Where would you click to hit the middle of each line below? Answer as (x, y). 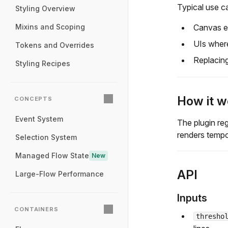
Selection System (46, 137)
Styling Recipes (43, 63)
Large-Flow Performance (60, 174)
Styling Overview (45, 8)
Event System (39, 119)
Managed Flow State (52, 155)
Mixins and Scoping (50, 27)
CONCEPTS (34, 99)
